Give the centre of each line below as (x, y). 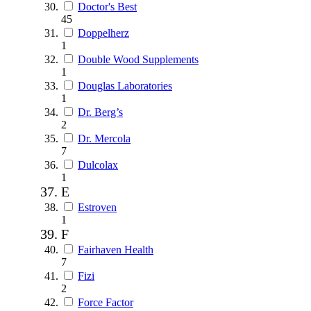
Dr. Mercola (104, 138)
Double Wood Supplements (138, 59)
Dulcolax (98, 165)
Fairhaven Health (116, 249)
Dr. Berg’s (100, 112)
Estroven (97, 207)
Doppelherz (103, 33)
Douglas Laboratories (125, 85)
